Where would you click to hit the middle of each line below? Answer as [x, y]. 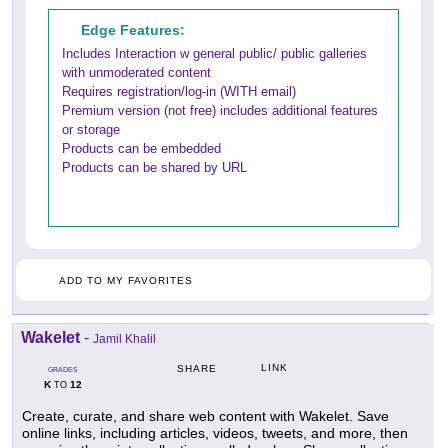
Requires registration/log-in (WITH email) [179, 92]
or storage [91, 130]
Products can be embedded [141, 149]
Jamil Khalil [124, 339]
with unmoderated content [136, 73]
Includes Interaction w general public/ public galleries [214, 54]
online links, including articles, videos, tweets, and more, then [215, 433]
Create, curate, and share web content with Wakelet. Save [205, 416]
